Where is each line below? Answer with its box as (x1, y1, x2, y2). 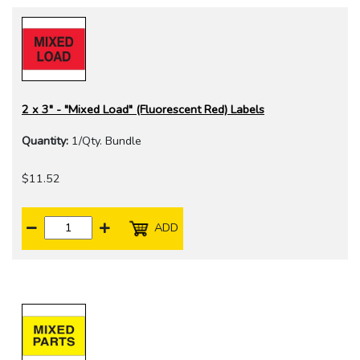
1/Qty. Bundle (68, 133, 141, 149)
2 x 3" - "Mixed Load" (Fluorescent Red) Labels (22, 101, 264, 118)
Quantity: (22, 133, 68, 149)
